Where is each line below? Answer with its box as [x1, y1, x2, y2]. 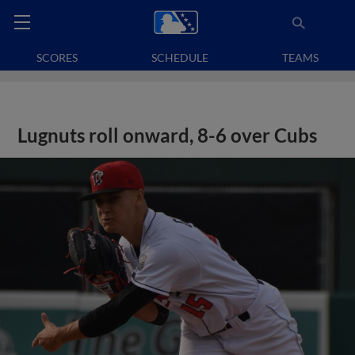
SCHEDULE [151, 51, 208, 64]
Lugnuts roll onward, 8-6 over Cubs [17, 124, 318, 147]
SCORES [36, 51, 78, 64]
